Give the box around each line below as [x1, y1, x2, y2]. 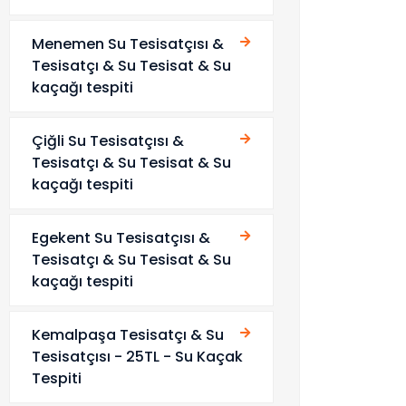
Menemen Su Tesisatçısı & [32, 34, 224, 54]
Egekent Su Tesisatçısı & [32, 227, 210, 248]
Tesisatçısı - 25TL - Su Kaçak [32, 346, 243, 367]
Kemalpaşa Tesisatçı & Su [32, 324, 224, 345]
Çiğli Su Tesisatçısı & [32, 130, 184, 151]
